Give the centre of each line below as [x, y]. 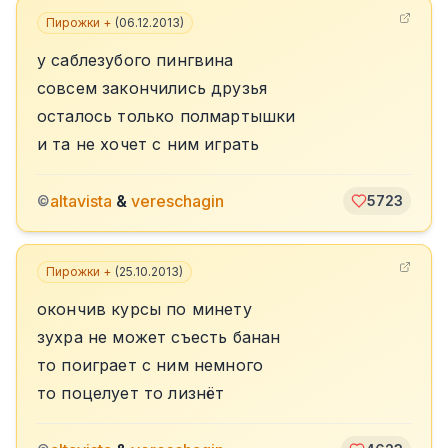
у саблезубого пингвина [135, 60]
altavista [81, 201]
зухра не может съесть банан [159, 337]
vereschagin [177, 201]
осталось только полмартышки [166, 116]
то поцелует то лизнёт [131, 393]
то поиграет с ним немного [150, 365]
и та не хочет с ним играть [148, 144]
